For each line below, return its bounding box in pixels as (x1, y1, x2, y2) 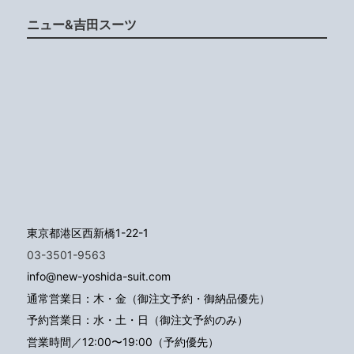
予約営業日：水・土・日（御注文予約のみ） (27, 313, 248, 327)
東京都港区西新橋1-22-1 (27, 225, 149, 239)
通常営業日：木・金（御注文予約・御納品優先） (27, 291, 270, 305)
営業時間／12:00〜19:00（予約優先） (27, 334, 219, 348)
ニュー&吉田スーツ (27, 16, 137, 32)
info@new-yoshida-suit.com (27, 269, 171, 284)
